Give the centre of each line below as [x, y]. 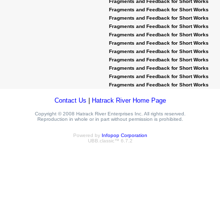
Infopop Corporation [124, 135]
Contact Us [70, 100]
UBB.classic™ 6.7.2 [110, 141]
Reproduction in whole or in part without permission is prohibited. [110, 119]
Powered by [87, 135]
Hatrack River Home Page [129, 100]
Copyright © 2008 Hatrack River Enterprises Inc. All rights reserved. [110, 114]
